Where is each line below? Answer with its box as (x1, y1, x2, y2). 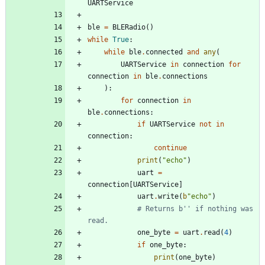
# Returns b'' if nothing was (137, 205, 253, 214)
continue (154, 144, 187, 153)
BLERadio (112, 23, 146, 32)
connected (146, 48, 183, 57)
